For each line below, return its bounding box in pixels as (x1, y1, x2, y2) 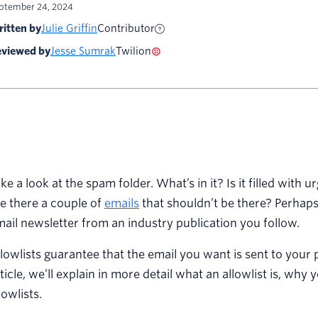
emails (104, 197, 139, 211)
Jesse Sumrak (50, 45, 116, 57)
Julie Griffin (41, 23, 97, 35)
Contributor (97, 23, 155, 35)
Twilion (116, 45, 151, 57)
